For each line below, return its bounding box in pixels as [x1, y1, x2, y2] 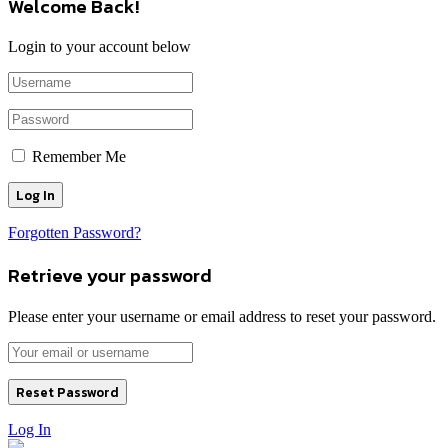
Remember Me [32, 148, 126, 166]
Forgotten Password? [8, 224, 141, 242]
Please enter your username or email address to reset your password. [8, 307, 436, 325]
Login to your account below [8, 38, 191, 56]
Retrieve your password [8, 260, 212, 289]
